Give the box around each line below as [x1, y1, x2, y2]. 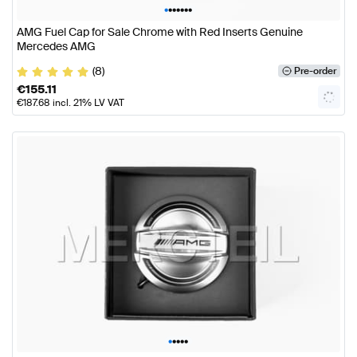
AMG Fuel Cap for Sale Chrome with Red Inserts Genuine [17, 25, 303, 40]
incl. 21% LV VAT [50, 96, 124, 110]
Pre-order [293, 65, 336, 78]
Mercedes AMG [17, 39, 96, 54]
